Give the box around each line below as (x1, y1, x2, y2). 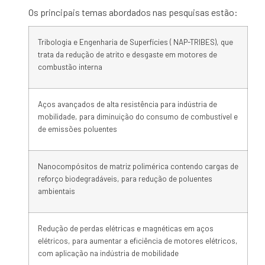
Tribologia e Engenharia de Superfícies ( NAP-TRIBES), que (38, 37, 234, 47)
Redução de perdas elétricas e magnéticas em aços (38, 224, 214, 233)
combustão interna (38, 62, 103, 72)
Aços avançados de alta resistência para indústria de (38, 99, 218, 109)
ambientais (38, 186, 76, 196)
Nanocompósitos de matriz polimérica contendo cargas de (38, 161, 239, 171)
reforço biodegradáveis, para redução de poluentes (38, 174, 213, 183)
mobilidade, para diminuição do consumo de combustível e (38, 112, 238, 121)
